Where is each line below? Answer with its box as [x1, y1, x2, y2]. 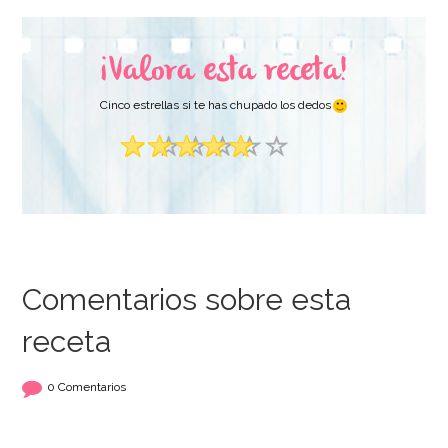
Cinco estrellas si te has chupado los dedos [100, 98, 332, 113]
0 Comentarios [47, 380, 127, 395]
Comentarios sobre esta [22, 282, 352, 318]
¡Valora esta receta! [99, 50, 348, 95]
